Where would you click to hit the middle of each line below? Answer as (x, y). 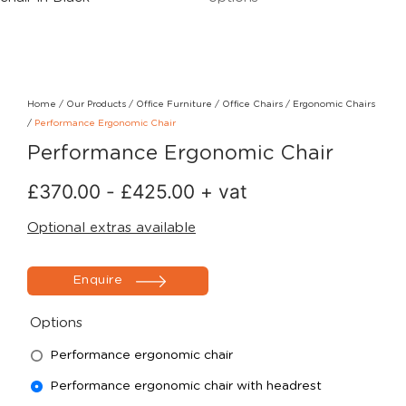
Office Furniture (174, 104)
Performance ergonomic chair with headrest (186, 386)
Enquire (97, 280)
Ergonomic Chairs (334, 104)
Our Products (96, 104)
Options (56, 323)
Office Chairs (252, 104)
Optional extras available (111, 228)
